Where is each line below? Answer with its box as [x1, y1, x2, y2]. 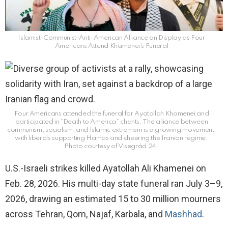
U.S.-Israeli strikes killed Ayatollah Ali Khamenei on [5, 163, 206, 174]
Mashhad [165, 209, 202, 220]
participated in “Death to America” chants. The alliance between [15, 119, 208, 126]
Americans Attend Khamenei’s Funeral [54, 43, 168, 50]
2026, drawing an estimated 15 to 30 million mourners [5, 193, 221, 205]
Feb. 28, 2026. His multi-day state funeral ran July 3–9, [5, 178, 222, 189]
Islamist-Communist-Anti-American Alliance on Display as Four [18, 35, 205, 42]
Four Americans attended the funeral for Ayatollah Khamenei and [14, 110, 209, 118]
